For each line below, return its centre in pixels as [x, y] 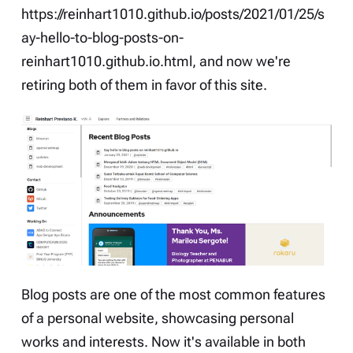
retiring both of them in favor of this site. [144, 85]
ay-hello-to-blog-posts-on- [102, 37]
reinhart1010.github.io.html [106, 61]
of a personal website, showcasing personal [157, 318]
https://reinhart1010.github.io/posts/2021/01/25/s [173, 14]
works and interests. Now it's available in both [163, 342]
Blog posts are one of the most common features [173, 294]
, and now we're [241, 61]
